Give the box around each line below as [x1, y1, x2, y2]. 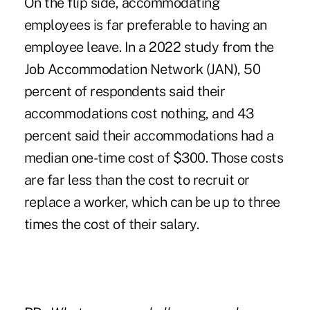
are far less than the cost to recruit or [24, 172, 250, 189]
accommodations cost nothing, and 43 [24, 105, 254, 122]
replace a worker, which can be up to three [24, 194, 280, 211]
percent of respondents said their [24, 83, 226, 100]
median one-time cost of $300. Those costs [24, 149, 284, 167]
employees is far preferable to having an [24, 17, 267, 34]
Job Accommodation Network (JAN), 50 [24, 61, 261, 78]
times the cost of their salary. [24, 216, 199, 233]
